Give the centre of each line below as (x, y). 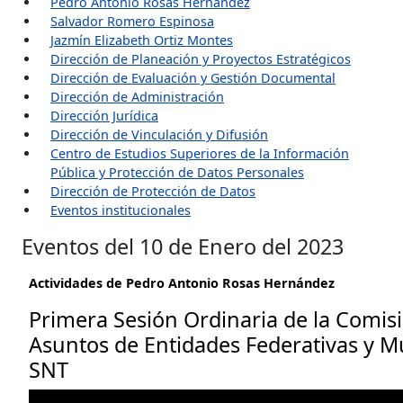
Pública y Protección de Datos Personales (177, 172)
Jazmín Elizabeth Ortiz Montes (142, 40)
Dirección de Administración (137, 97)
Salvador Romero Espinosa (132, 21)
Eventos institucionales (121, 210)
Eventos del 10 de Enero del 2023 (183, 246)
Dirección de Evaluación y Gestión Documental (193, 78)
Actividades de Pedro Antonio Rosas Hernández (182, 283)
